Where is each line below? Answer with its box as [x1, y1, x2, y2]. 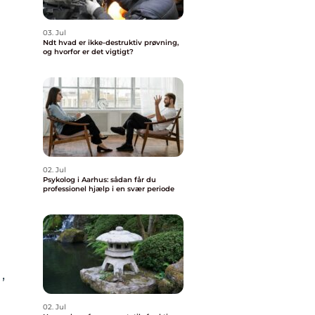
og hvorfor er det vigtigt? [43, 47, 134, 56]
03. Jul [43, 28, 66, 37]
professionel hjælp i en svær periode [43, 184, 174, 193]
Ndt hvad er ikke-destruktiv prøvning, [43, 38, 58, 47]
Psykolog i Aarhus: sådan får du [43, 175, 156, 184]
